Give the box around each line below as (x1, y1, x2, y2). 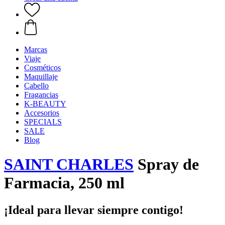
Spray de (134, 155, 199, 174)
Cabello (24, 81, 49, 90)
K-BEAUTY (24, 99, 66, 108)
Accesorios (24, 108, 59, 117)
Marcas (24, 45, 47, 54)
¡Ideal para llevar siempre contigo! (4, 203, 183, 216)
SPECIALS (24, 118, 62, 126)
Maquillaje (24, 72, 58, 81)
